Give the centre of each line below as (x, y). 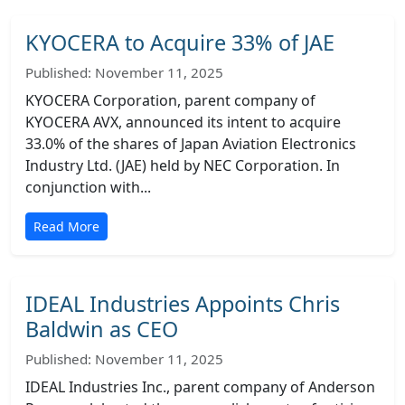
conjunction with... (88, 187)
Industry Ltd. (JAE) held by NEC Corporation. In (183, 165)
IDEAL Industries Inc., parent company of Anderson (200, 387)
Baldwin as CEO (102, 329)
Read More (66, 226)
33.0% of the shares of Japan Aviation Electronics (191, 144)
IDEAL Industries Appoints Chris (183, 304)
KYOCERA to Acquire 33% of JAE (180, 42)
